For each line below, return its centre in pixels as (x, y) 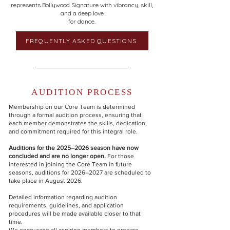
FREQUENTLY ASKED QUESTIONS (81, 41)
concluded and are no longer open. (57, 156)
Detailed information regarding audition (63, 197)
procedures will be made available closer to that (75, 214)
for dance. (82, 21)
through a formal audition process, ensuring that (75, 115)
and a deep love (82, 13)
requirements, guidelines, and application (66, 205)
